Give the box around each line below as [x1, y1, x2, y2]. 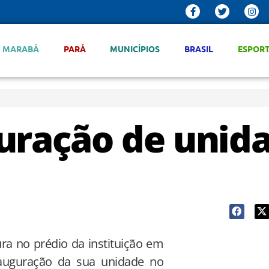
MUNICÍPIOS [110, 43, 160, 54]
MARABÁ [2, 43, 39, 54]
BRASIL [184, 43, 214, 54]
